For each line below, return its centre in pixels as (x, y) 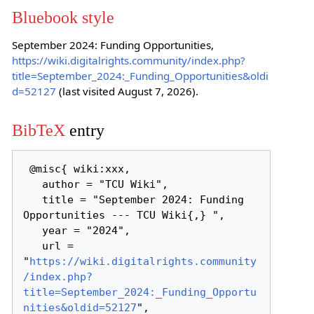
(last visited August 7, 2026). (127, 91)
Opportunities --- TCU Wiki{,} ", (124, 216)
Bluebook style (63, 18)
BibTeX (38, 130)
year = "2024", (33, 231)
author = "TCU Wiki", (33, 185)
